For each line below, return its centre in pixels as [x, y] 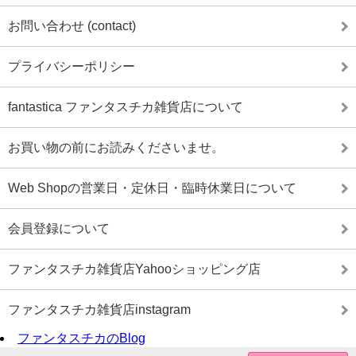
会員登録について [59, 228]
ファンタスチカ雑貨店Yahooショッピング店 [134, 269]
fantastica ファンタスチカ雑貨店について [126, 106]
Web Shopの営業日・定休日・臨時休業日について [152, 188]
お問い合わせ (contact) [72, 25]
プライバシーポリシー [72, 66]
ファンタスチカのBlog [81, 338]
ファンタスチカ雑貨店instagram [99, 309]
